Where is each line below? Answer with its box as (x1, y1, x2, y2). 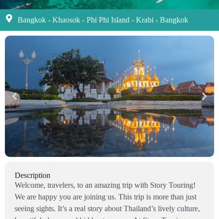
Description (15, 171, 50, 179)
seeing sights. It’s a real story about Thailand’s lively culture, (15, 204, 200, 213)
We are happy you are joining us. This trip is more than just (15, 193, 197, 201)
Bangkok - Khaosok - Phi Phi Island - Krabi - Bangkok (18, 16, 189, 24)
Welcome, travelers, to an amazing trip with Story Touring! (15, 181, 196, 189)
